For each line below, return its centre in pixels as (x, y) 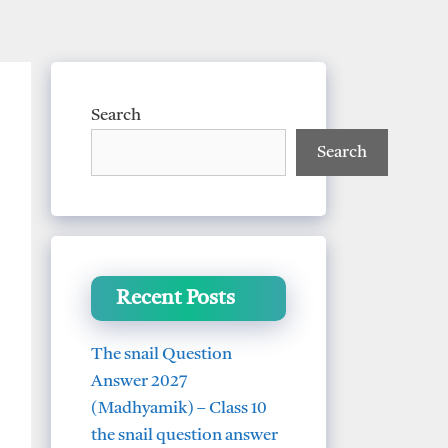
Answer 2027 (139, 381)
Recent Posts (175, 298)
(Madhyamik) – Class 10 (179, 408)
